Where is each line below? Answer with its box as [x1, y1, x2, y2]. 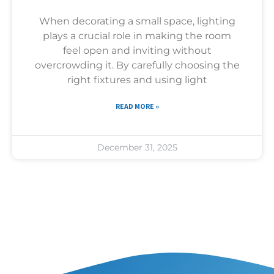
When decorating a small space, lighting [39, 15, 235, 27]
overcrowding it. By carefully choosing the [34, 59, 240, 71]
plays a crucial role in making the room [43, 29, 231, 42]
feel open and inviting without [62, 44, 212, 56]
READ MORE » [115, 101, 159, 111]
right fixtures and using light [67, 73, 207, 86]
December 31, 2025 [97, 141, 177, 153]
